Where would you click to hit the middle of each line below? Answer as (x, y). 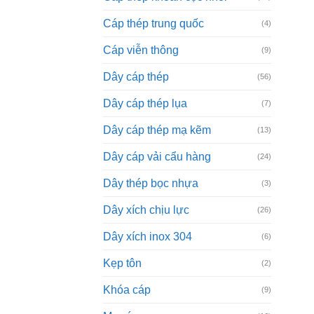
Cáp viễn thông (141, 50)
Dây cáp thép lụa (145, 103)
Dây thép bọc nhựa (151, 183)
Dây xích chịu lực (146, 210)
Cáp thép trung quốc (153, 23)
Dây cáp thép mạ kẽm (157, 130)
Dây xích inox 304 (148, 236)
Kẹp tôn (122, 263)
